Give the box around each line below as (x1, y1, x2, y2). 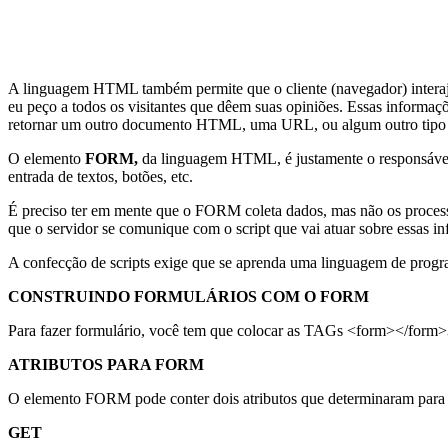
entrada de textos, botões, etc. (8, 167, 193, 185)
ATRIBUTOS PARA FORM (8, 355, 204, 373)
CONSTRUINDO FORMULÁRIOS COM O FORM (8, 287, 369, 305)
